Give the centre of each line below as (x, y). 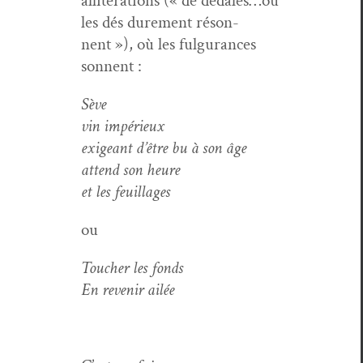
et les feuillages (126, 191)
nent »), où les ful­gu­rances (169, 44)
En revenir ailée (128, 289)
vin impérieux (123, 126)
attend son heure (130, 169)
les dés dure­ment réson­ (160, 22)
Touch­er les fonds (132, 267)
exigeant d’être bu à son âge (164, 147)
